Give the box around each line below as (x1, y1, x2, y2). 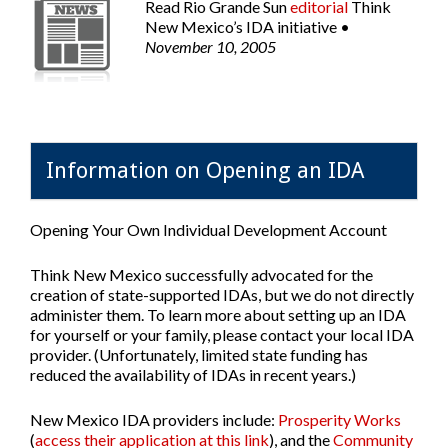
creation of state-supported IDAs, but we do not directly (30, 285, 414, 305)
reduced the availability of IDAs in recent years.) (30, 365, 356, 385)
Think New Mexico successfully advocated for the (30, 265, 373, 285)
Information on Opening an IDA (46, 158, 364, 184)
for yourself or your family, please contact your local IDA (30, 325, 414, 345)
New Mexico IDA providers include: (30, 410, 278, 430)
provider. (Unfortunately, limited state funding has (30, 345, 368, 365)
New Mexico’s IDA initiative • (145, 17, 350, 37)
